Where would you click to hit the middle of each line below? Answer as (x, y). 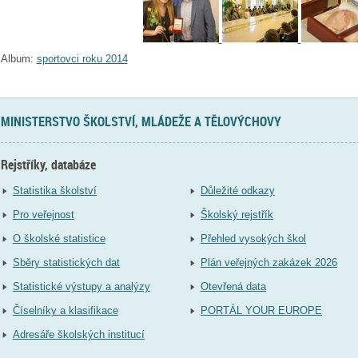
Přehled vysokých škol (254, 239)
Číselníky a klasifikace (65, 311)
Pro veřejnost (43, 215)
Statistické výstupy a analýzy (81, 287)
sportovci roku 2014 (82, 58)
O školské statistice (59, 239)
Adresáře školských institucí (78, 335)
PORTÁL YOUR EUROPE (262, 311)
